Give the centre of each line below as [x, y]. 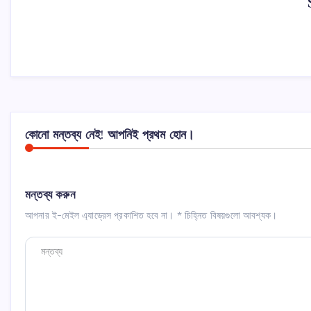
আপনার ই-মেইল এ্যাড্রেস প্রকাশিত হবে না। [100, 215]
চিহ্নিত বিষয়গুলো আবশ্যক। [229, 215]
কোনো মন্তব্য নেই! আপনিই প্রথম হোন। [110, 135]
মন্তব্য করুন [50, 195]
